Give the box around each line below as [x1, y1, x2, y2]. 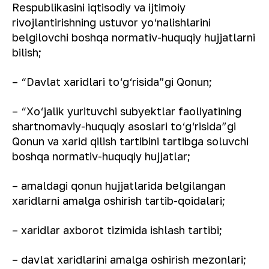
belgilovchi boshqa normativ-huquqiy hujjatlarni [12, 31, 255, 44]
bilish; [12, 46, 41, 59]
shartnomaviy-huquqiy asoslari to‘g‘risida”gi [12, 119, 236, 133]
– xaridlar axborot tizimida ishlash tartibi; [12, 223, 222, 237]
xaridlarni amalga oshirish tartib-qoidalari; [12, 194, 225, 207]
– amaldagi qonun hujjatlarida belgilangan [12, 179, 226, 192]
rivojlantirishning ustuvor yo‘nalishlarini [12, 16, 211, 29]
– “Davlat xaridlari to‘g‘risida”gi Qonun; [12, 75, 212, 88]
